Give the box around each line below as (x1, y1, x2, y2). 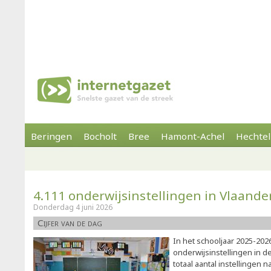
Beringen (31, 130, 72, 142)
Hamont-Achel (161, 130, 224, 142)
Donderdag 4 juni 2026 (33, 202, 113, 212)
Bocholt (83, 130, 117, 142)
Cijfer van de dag (38, 217, 102, 229)
